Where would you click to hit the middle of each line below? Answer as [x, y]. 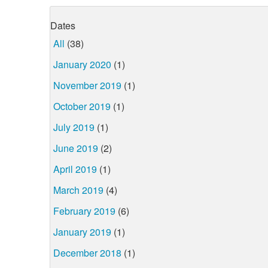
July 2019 [74, 127]
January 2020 [82, 64]
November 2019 [87, 85]
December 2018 [87, 252]
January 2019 [82, 232]
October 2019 [82, 106]
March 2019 [78, 190]
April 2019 [75, 169]
